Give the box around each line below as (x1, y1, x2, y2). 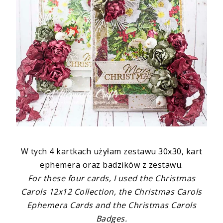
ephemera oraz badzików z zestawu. (40, 159, 183, 171)
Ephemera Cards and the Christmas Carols (26, 200, 197, 211)
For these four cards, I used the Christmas (27, 173, 196, 184)
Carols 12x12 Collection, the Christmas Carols (21, 186, 202, 198)
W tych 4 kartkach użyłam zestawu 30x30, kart (20, 146, 203, 157)
